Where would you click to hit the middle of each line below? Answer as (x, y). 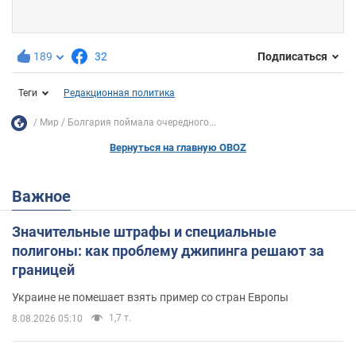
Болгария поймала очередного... (142, 123)
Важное (46, 196)
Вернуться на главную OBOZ (178, 147)
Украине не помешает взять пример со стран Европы (150, 297)
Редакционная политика (119, 93)
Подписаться (292, 57)
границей (43, 269)
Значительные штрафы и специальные (144, 231)
